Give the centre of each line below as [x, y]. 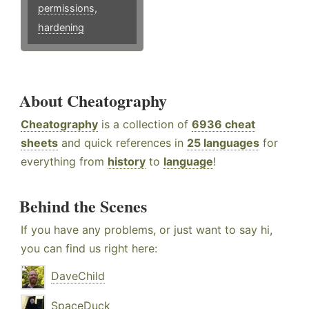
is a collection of [145, 124]
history [127, 162]
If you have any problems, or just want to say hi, [147, 230]
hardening [61, 28]
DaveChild [78, 276]
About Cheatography [93, 101]
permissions [66, 8]
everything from [64, 162]
